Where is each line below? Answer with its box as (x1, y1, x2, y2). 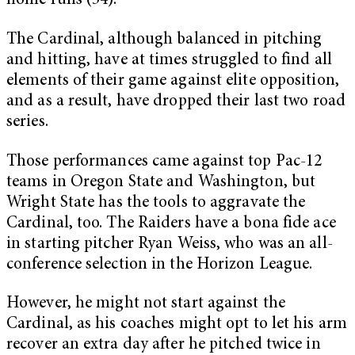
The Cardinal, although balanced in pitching (6, 32, 323, 49)
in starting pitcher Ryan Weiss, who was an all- (6, 235, 333, 253)
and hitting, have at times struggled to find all (6, 52, 332, 70)
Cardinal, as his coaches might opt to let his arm (6, 316, 347, 334)
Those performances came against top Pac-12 (6, 153, 323, 170)
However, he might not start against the (6, 296, 285, 313)
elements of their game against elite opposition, (6, 73, 339, 90)
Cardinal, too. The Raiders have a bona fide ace (6, 215, 336, 232)
